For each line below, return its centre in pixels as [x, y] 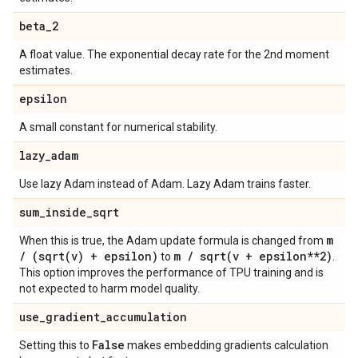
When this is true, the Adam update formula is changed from [173, 241]
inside [66, 212]
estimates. [46, 70]
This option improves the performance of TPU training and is [171, 272]
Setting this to [56, 345]
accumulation [147, 317]
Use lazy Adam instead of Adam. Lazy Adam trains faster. [165, 184]
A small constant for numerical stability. [118, 127]
